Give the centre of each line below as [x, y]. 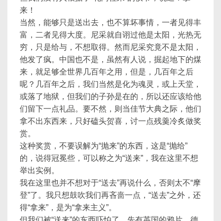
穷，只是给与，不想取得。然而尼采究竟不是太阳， [110, 47]
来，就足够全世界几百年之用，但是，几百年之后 [107, 72]
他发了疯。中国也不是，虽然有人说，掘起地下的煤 [110, 59]
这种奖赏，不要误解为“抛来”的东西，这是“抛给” [104, 146]
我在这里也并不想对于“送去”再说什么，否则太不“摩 [110, 183]
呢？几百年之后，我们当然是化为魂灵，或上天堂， [110, 84]
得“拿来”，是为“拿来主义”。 [68, 207]
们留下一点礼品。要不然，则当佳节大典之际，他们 [110, 109]
